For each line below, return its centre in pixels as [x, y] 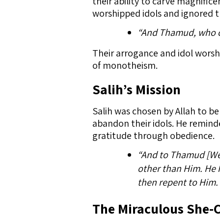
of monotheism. [125, 65]
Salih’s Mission [137, 89]
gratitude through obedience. [153, 136]
